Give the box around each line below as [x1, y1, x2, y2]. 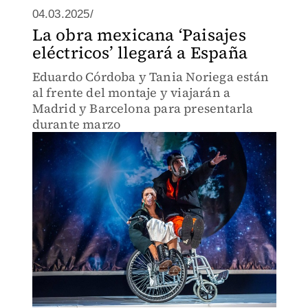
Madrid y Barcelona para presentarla [32, 100, 254, 117]
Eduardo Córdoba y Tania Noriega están [32, 68, 269, 85]
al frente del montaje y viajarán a [32, 84, 231, 101]
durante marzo [32, 115, 121, 133]
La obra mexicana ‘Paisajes [32, 23, 246, 46]
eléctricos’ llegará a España [32, 41, 248, 64]
